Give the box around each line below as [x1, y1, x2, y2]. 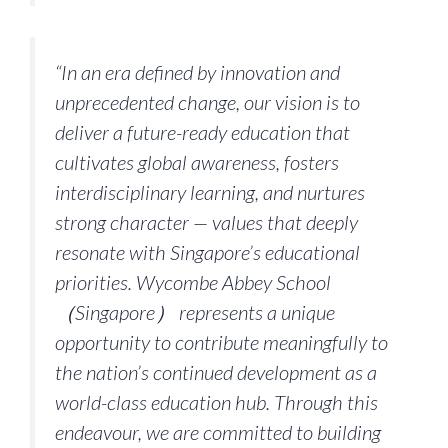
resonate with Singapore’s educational [55, 239, 360, 264]
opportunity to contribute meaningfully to [55, 329, 388, 354]
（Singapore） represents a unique [55, 299, 335, 324]
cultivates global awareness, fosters [55, 149, 339, 174]
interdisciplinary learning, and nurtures [55, 179, 365, 204]
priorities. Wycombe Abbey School [55, 269, 331, 294]
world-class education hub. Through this [55, 389, 378, 414]
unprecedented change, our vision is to [55, 89, 360, 114]
